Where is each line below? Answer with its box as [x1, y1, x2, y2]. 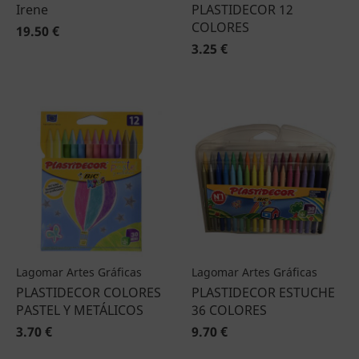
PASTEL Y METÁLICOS [16, 301, 143, 319]
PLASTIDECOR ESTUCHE [192, 284, 335, 301]
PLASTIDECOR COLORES [16, 284, 161, 301]
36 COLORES [192, 301, 267, 319]
